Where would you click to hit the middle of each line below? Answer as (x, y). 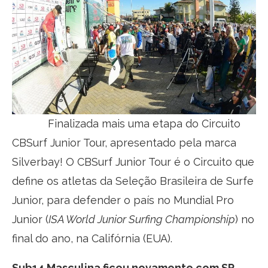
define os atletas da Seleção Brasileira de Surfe (133, 181)
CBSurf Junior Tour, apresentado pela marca (124, 142)
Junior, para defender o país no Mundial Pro (123, 200)
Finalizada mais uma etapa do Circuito (126, 123)
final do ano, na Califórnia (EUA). (92, 238)
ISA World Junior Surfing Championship (142, 219)
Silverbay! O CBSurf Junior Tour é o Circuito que (133, 162)
